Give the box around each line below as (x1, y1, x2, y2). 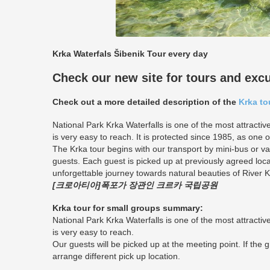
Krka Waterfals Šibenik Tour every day (52, 49, 208, 58)
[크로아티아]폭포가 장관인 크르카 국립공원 (52, 180, 218, 190)
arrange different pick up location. (52, 251, 180, 261)
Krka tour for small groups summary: (52, 203, 203, 213)
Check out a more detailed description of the (52, 97, 239, 107)
